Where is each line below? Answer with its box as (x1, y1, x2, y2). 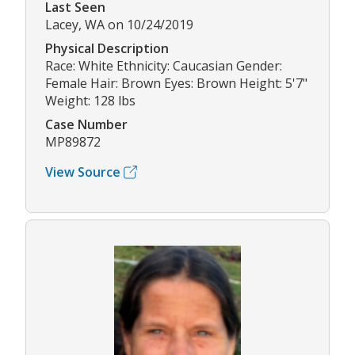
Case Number (45, 116, 128, 134)
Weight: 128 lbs (45, 92, 136, 110)
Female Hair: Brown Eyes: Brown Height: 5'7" (45, 74, 307, 93)
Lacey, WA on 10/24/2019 (45, 16, 193, 34)
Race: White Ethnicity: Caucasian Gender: (45, 57, 282, 75)
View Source (45, 163, 120, 181)
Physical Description (45, 40, 169, 58)
